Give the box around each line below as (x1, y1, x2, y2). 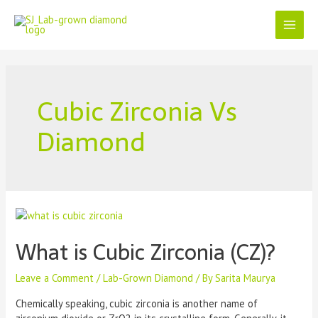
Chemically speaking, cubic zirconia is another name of (16, 296, 258, 310)
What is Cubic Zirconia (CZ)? (16, 235, 275, 270)
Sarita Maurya (215, 271, 276, 285)
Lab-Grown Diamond (103, 271, 194, 285)
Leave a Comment (16, 271, 94, 285)
